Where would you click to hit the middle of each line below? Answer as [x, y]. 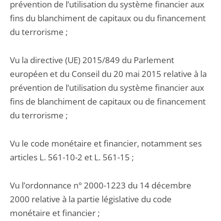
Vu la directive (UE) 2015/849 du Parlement [92, 60]
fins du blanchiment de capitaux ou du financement [108, 18]
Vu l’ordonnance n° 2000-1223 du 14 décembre [101, 185]
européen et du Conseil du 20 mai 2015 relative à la [108, 74]
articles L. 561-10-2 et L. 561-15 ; [72, 157]
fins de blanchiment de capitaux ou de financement [108, 101]
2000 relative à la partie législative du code [91, 199]
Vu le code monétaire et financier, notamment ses [106, 143]
